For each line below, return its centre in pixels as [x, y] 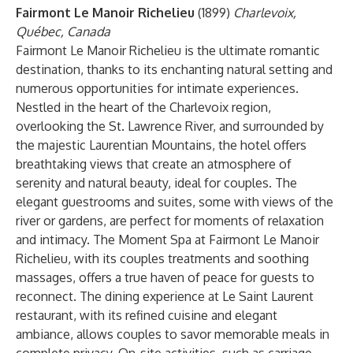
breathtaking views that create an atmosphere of [154, 164]
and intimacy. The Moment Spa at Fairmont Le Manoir [167, 240]
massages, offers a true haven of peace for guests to [165, 277]
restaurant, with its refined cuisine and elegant [147, 315]
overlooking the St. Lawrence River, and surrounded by [170, 126]
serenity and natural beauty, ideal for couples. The [156, 183]
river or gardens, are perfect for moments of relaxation [170, 221]
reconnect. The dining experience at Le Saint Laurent [165, 296]
